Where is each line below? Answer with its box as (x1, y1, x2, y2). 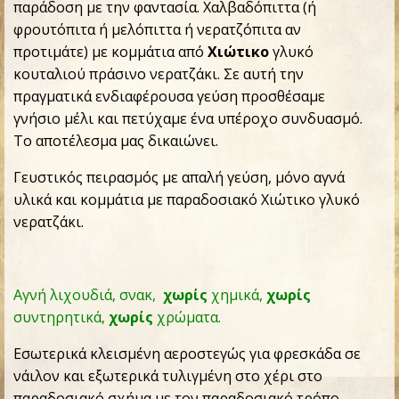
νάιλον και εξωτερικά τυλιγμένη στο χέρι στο (13, 365, 322, 386)
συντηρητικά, (13, 306, 109, 327)
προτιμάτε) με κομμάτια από (13, 41, 208, 61)
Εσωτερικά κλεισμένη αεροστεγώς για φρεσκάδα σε (13, 343, 361, 363)
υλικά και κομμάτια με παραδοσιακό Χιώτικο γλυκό (13, 189, 360, 209)
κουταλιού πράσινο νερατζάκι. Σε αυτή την (13, 63, 304, 84)
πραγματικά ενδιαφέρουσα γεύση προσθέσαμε (13, 85, 325, 106)
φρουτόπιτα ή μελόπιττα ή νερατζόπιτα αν (13, 19, 301, 39)
